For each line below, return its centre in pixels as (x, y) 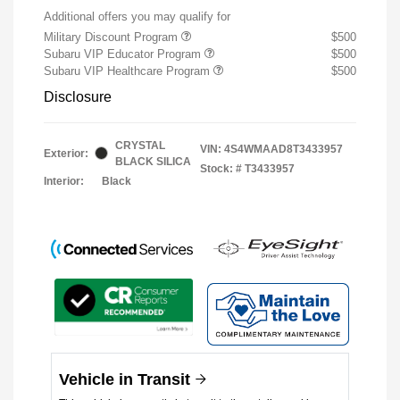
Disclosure (78, 96)
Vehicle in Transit (127, 380)
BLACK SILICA (153, 161)
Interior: (64, 181)
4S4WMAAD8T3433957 (283, 149)
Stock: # (221, 168)
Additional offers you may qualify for (137, 16)
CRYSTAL (140, 145)
